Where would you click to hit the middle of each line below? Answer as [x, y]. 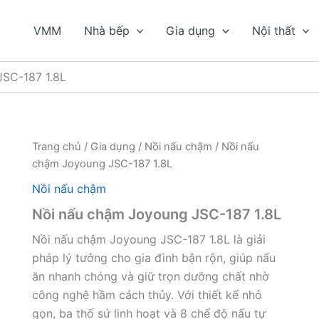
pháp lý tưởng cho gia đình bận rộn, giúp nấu [153, 257]
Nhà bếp [106, 31]
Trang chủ [56, 147]
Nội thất [273, 31]
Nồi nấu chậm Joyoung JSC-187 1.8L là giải [148, 239]
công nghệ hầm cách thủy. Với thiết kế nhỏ [147, 294]
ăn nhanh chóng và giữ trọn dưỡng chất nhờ [150, 276]
